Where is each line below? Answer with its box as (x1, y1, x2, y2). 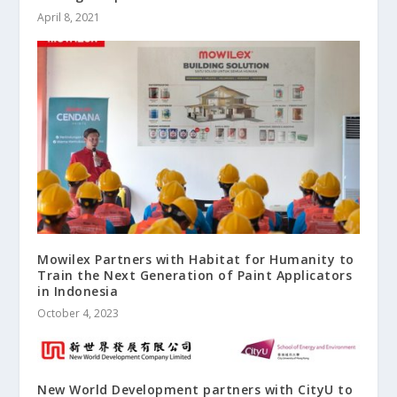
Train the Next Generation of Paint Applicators (37, 266, 353, 284)
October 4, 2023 (37, 305, 120, 321)
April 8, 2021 (37, 9, 101, 25)
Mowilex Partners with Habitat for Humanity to (37, 250, 354, 268)
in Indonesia (37, 282, 119, 300)
